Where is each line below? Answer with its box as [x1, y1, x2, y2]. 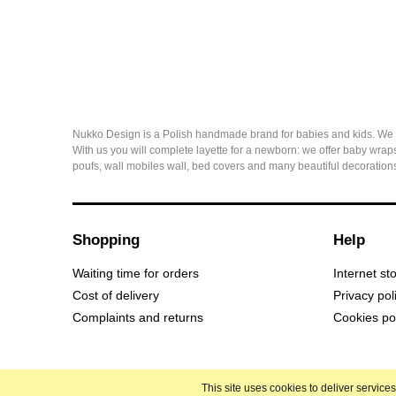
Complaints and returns [72, 310, 203, 324]
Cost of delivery [72, 288, 159, 302]
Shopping [72, 231, 140, 248]
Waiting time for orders [72, 267, 199, 280]
